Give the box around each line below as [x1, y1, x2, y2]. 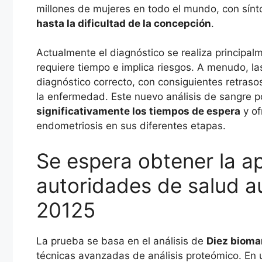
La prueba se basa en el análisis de [36, 235, 206, 247]
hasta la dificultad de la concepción [36, 17, 211, 29]
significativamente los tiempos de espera [36, 105, 240, 118]
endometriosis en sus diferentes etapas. [36, 120, 226, 132]
